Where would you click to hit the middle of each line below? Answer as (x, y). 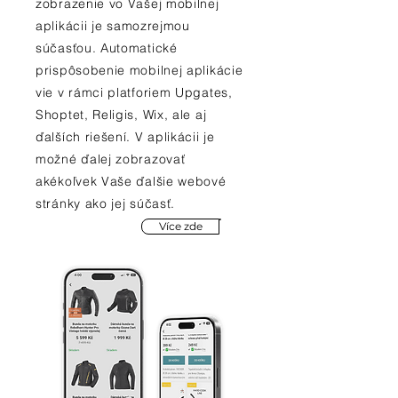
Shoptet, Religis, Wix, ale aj (121, 115)
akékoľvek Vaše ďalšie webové (131, 181)
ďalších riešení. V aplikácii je (125, 137)
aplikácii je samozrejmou (113, 26)
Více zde (180, 226)
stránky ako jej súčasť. (106, 203)
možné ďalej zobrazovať (111, 159)
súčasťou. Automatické (107, 48)
